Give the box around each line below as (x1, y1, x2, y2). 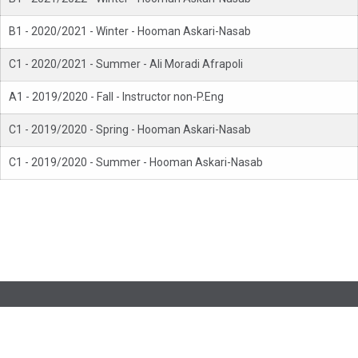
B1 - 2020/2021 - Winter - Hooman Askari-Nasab (9, 25, 251, 38)
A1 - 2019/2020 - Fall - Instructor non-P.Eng (9, 90, 224, 104)
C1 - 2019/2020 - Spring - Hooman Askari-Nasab (9, 123, 251, 137)
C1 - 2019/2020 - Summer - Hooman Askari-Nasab (9, 156, 263, 169)
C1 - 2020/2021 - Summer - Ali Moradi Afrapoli (9, 58, 243, 71)
